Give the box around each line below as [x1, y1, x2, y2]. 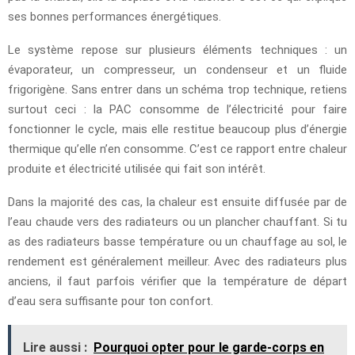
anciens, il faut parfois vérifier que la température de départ [8, 273, 347, 288]
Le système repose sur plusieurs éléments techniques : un [8, 42, 347, 57]
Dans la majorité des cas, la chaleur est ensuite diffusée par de [8, 194, 347, 209]
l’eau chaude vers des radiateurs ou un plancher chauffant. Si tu [8, 214, 347, 229]
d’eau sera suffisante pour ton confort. [8, 293, 213, 308]
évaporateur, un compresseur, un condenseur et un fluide [8, 62, 347, 77]
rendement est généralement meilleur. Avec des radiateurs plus [8, 254, 347, 269]
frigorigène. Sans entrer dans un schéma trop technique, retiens [8, 82, 347, 97]
